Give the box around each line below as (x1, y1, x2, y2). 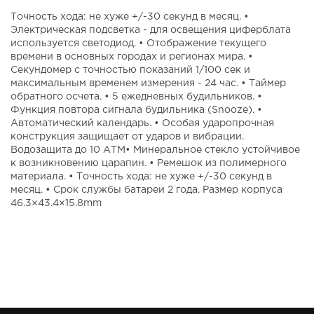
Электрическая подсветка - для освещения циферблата (11, 25, 291, 34)
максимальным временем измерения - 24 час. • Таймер (11, 78, 286, 88)
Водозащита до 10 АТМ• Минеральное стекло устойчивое (11, 145, 300, 154)
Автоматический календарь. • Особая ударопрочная (11, 118, 274, 128)
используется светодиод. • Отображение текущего (11, 39, 266, 48)
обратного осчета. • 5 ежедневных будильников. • (11, 92, 262, 101)
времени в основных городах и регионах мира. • (11, 52, 253, 61)
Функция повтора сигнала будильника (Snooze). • (11, 105, 262, 114)
